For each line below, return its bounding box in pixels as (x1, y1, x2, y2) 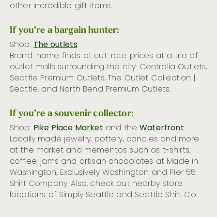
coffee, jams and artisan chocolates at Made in (10, 155, 199, 168)
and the (103, 122, 140, 135)
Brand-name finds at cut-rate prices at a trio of (10, 49, 198, 62)
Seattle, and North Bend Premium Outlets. (10, 83, 171, 96)
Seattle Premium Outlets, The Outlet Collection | (10, 72, 195, 85)
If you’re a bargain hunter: (10, 23, 120, 36)
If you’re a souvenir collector (10, 107, 131, 119)
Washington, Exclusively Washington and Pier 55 (10, 166, 196, 179)
